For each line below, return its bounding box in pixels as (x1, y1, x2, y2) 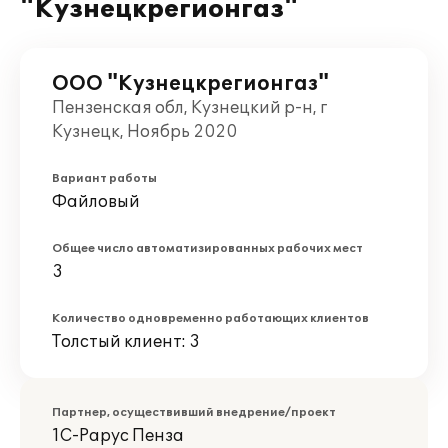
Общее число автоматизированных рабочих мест (52, 242, 363, 255)
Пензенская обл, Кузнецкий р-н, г (52, 98, 327, 118)
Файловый (52, 192, 140, 212)
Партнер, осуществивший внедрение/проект (52, 406, 336, 419)
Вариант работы (52, 172, 157, 185)
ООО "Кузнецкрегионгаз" (52, 72, 329, 96)
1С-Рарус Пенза (52, 426, 184, 446)
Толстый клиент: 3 (52, 332, 200, 352)
